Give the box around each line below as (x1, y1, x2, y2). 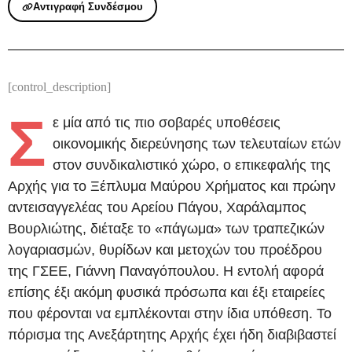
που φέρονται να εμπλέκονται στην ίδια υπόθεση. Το (8, 306, 332, 322)
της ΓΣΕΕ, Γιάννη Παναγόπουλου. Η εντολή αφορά (8, 263, 324, 280)
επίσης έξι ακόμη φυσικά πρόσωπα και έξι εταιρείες (8, 284, 325, 301)
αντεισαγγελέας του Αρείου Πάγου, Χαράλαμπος (8, 200, 306, 216)
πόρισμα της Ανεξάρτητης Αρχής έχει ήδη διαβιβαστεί (8, 327, 336, 343)
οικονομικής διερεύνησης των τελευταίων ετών (53, 136, 341, 152)
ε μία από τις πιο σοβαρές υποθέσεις (53, 115, 280, 131)
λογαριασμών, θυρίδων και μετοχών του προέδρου (8, 242, 322, 258)
